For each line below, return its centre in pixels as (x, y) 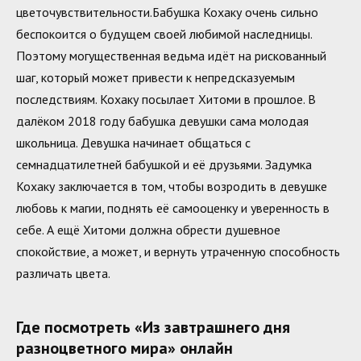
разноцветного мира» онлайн (124, 348)
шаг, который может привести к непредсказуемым (156, 77)
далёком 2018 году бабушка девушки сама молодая (162, 120)
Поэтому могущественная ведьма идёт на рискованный (171, 55)
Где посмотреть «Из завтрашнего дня (153, 327)
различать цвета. (63, 273)
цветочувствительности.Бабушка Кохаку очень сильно (167, 12)
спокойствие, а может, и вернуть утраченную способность (178, 251)
